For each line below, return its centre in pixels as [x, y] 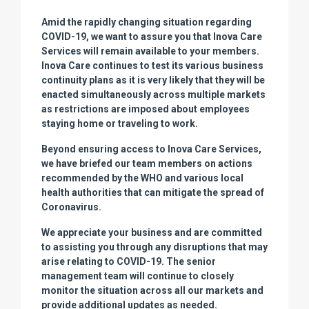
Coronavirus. [72, 207]
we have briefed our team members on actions [147, 163]
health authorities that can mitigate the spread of [153, 192]
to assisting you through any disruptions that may [154, 247]
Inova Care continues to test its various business [152, 65]
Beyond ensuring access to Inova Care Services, [151, 149]
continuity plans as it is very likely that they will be [153, 80]
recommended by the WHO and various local [142, 178]
